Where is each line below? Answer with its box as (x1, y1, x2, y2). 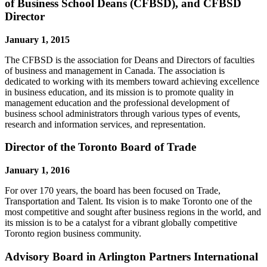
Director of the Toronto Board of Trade (5, 141, 196, 154)
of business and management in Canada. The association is (5, 65, 225, 76)
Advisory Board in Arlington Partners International (5, 250, 258, 263)
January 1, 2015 (5, 34, 70, 45)
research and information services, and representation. (5, 119, 206, 129)
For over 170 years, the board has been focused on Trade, (5, 185, 221, 196)
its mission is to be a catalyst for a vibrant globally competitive (5, 218, 237, 228)
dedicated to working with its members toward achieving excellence (5, 76, 259, 86)
